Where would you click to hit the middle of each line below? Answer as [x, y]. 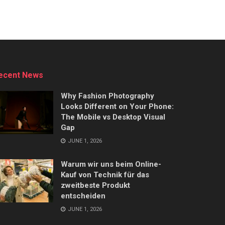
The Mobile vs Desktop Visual [113, 117]
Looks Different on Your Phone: [117, 107]
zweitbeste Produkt [95, 186]
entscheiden [83, 196]
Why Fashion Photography [107, 96]
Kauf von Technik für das [105, 175]
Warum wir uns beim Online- [111, 164]
